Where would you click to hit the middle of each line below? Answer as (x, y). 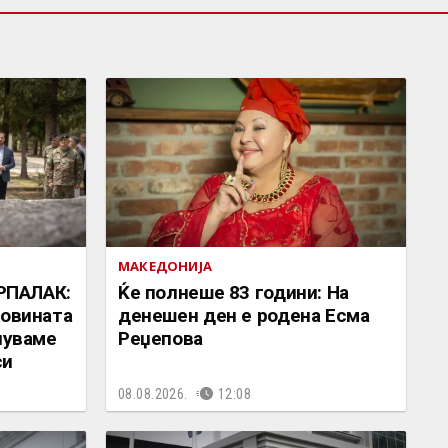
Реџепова (160, 338)
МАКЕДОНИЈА (165, 265)
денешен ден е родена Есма (244, 315)
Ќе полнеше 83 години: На (233, 292)
